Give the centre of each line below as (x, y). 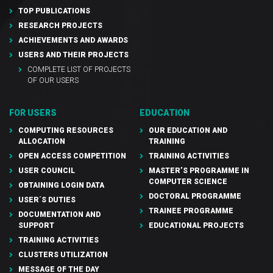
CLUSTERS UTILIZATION (63, 255)
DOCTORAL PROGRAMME (195, 197)
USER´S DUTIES (47, 200)
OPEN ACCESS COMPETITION (72, 156)
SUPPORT (36, 226)
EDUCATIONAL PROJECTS (196, 226)
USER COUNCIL (47, 171)
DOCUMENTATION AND (59, 215)
